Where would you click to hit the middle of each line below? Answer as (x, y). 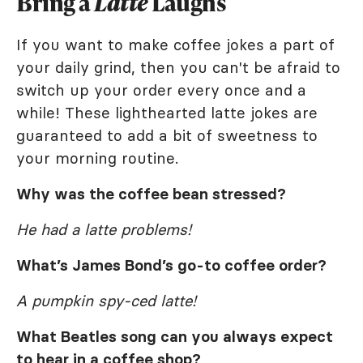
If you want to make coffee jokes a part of (175, 44)
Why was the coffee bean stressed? (151, 193)
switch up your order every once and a (161, 90)
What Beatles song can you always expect (175, 336)
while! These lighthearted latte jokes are (167, 112)
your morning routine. (97, 158)
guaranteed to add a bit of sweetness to (167, 135)
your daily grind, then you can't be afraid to (178, 67)
